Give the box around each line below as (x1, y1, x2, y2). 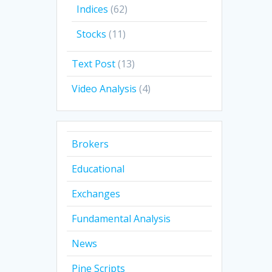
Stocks (76, 27, 107, 41)
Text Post (72, 57, 116, 71)
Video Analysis (72, 82, 137, 96)
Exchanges (72, 187, 121, 201)
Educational (72, 162, 125, 176)
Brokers (72, 137, 109, 151)
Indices (76, 2, 109, 16)
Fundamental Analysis (72, 212, 171, 226)
